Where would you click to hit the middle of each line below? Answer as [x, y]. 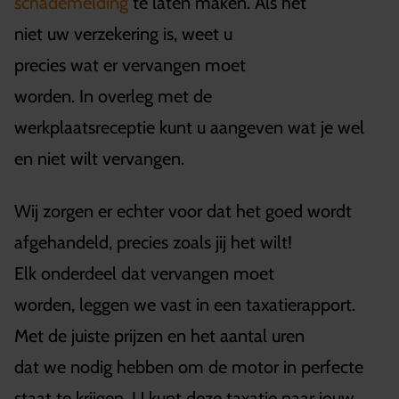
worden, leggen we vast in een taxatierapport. [185, 304]
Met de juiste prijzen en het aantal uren [159, 335]
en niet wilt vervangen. [99, 158]
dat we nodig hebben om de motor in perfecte [189, 366]
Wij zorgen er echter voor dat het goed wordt [183, 211]
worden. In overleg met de [113, 96]
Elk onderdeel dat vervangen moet [144, 273]
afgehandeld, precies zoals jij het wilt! [155, 242]
